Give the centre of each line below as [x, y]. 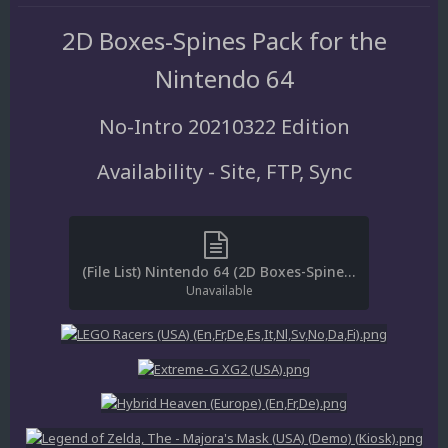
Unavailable [219, 290]
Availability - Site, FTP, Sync [224, 171]
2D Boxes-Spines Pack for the [224, 40]
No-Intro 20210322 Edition [224, 126]
